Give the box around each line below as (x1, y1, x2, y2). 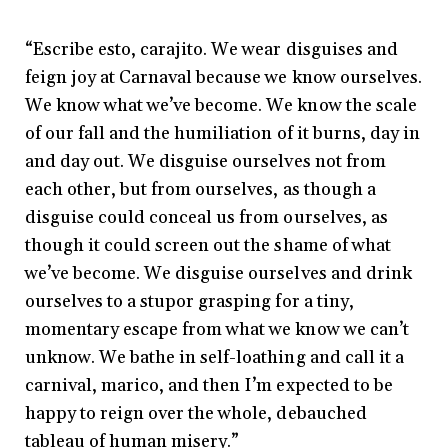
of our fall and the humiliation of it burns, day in (25, 122, 420, 146)
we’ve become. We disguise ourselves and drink (25, 262, 412, 286)
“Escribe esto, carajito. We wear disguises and (25, 38, 398, 62)
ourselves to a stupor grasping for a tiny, (25, 290, 354, 314)
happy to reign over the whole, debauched (25, 402, 367, 426)
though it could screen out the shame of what (25, 234, 391, 258)
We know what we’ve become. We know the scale (25, 94, 417, 118)
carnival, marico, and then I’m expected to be (25, 374, 393, 398)
